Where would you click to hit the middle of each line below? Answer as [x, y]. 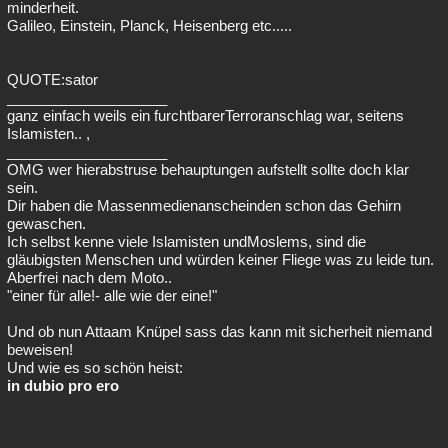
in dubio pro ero [63, 385]
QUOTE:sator [52, 79]
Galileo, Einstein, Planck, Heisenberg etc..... [149, 25]
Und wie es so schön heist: [95, 367]
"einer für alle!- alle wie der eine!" [112, 295]
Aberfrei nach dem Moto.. [89, 277]
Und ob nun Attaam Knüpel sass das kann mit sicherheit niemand [219, 331]
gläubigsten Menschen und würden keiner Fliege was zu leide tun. [220, 259]
